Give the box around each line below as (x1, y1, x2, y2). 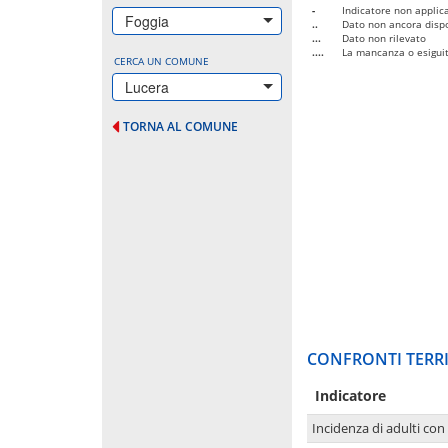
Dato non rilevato (342, 30, 426, 45)
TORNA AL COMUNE (123, 117, 238, 135)
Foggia (125, 10, 169, 31)
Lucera (125, 76, 169, 97)
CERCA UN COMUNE (114, 53, 209, 68)
